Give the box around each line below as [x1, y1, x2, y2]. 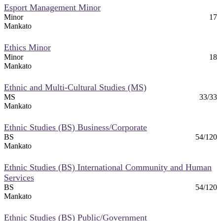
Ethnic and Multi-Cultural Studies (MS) [4, 82, 147, 92]
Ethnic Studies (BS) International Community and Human [4, 162, 212, 172]
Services [4, 172, 34, 183]
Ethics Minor [4, 42, 51, 52]
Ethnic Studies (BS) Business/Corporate [4, 122, 147, 132]
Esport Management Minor [4, 2, 101, 12]
